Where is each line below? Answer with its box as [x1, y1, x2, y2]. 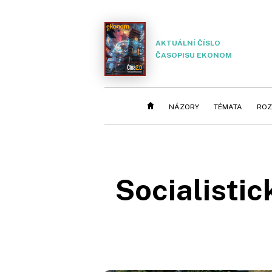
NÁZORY [169, 103, 199, 111]
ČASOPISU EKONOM [155, 50, 232, 59]
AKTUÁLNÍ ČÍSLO [155, 38, 220, 47]
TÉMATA [214, 103, 242, 111]
